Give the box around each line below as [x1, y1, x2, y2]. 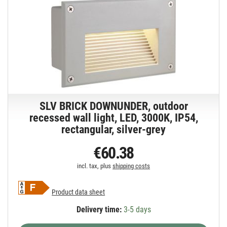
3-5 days [121, 205, 151, 215]
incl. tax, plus [77, 162, 113, 170]
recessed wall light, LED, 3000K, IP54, [29, 111, 198, 125]
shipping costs [112, 162, 150, 170]
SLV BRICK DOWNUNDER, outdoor [39, 100, 188, 113]
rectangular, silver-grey [61, 123, 166, 136]
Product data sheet [52, 188, 105, 197]
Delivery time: [76, 205, 122, 215]
